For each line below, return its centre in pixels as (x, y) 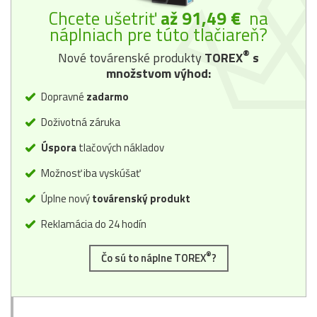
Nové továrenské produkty (131, 57)
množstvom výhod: (158, 73)
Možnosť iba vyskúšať (90, 173)
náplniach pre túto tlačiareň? (158, 34)
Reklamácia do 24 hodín (93, 224)
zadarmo (108, 96)
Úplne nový (64, 198)
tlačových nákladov (121, 147)
